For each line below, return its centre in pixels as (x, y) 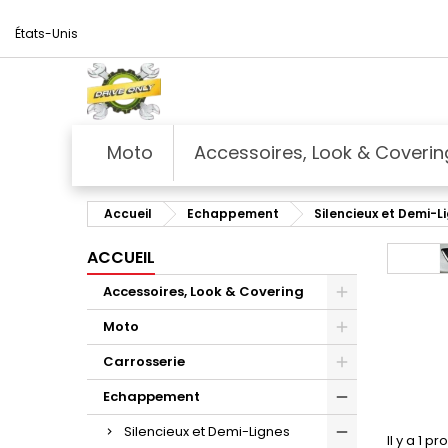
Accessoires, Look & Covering (203, 291)
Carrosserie (144, 361)
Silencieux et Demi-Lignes (207, 431)
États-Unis (46, 33)
